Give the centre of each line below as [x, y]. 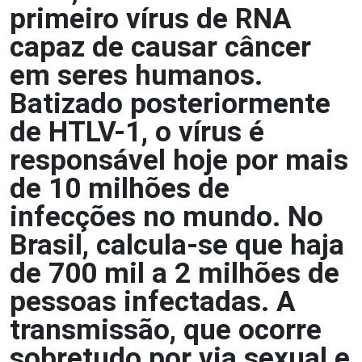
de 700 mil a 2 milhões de [175, 273]
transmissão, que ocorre [166, 330]
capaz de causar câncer [160, 47]
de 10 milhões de [120, 188]
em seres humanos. [136, 75]
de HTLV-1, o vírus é [137, 132]
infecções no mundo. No [166, 217]
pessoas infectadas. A [153, 301]
